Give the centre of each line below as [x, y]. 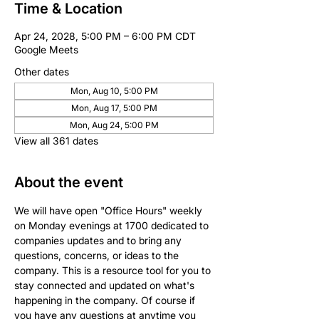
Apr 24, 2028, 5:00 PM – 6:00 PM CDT [105, 36]
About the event [69, 182]
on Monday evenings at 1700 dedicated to [113, 225]
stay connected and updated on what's [106, 285]
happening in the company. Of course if [106, 300]
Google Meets [46, 49]
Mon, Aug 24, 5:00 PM [114, 125]
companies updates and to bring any [99, 240]
